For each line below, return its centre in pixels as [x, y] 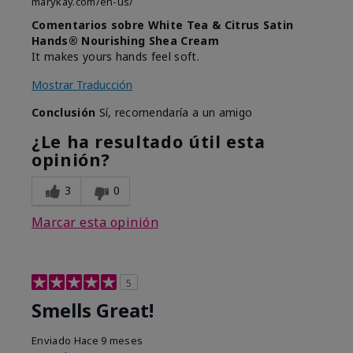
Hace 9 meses [108, 341]
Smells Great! [93, 311]
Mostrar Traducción [82, 85]
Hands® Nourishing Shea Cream [125, 41]
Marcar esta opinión [95, 223]
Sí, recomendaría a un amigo [174, 113]
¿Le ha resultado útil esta [149, 142]
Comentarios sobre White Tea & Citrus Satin [163, 25]
